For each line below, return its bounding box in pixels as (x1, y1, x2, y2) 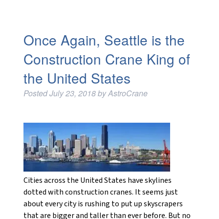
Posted (23, 88, 49, 99)
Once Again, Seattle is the (23, 30, 185, 49)
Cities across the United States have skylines (23, 175, 172, 186)
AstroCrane (108, 88, 148, 99)
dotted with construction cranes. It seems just (23, 187, 178, 197)
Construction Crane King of (23, 49, 190, 68)
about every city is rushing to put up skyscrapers (23, 198, 183, 209)
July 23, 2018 (49, 88, 96, 99)
